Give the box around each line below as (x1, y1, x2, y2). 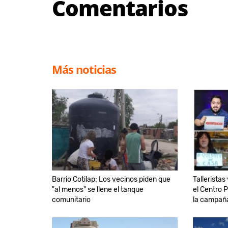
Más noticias (52, 61, 116, 77)
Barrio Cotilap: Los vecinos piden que (52, 175, 170, 184)
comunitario (52, 195, 91, 204)
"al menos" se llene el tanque (52, 185, 144, 194)
